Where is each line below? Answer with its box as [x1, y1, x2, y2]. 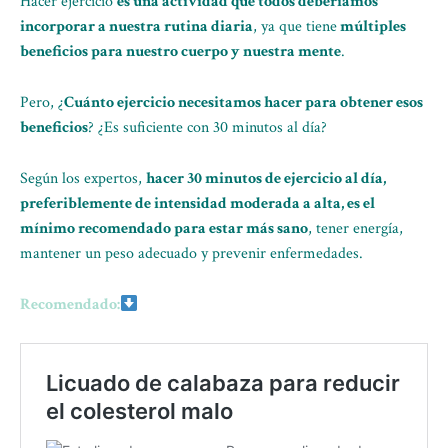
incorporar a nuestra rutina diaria [20, 16, 253, 37]
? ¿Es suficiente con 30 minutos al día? [88, 117, 327, 138]
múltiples [337, 16, 406, 37]
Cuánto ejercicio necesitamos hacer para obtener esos [64, 92, 423, 113]
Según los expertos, [20, 168, 146, 189]
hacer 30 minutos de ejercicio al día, [146, 168, 386, 189]
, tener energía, [308, 218, 403, 239]
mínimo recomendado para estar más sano [20, 218, 308, 239]
